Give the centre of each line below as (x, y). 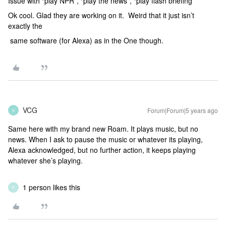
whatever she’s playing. (45, 160)
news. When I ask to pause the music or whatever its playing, (105, 139)
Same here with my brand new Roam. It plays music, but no (103, 129)
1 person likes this (51, 187)
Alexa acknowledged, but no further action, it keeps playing (102, 150)
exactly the (25, 26)
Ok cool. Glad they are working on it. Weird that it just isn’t (101, 15)
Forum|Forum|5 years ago (183, 110)
